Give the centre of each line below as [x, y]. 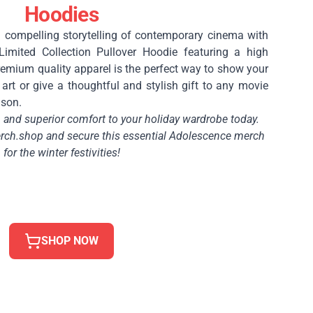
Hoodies [61, 14]
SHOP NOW [70, 240]
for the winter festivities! [61, 152]
